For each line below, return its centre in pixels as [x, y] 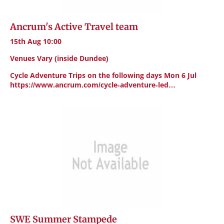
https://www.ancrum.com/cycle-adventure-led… [93, 85]
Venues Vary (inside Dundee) [59, 58]
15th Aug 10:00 [36, 41]
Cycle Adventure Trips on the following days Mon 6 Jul [103, 75]
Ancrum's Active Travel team [74, 27]
